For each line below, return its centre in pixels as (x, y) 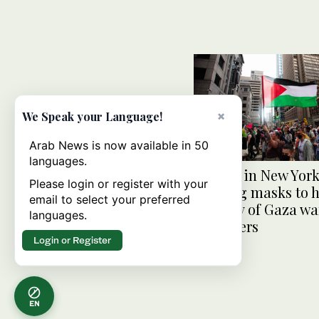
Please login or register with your (119, 184)
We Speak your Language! (92, 116)
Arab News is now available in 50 (119, 145)
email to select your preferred (110, 199)
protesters (226, 226)
